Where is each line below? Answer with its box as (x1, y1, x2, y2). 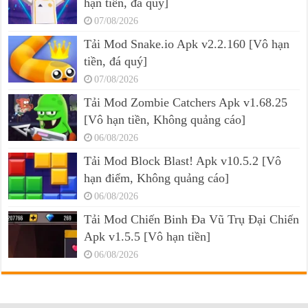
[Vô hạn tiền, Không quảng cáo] (84, 112, 246, 126)
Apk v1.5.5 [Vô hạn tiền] (84, 229, 211, 243)
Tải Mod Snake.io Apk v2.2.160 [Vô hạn (84, 36, 290, 51)
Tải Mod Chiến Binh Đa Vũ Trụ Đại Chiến (84, 212, 300, 226)
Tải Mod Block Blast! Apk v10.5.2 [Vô (84, 153, 282, 168)
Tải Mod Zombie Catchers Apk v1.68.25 (84, 95, 288, 109)
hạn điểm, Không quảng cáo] (84, 170, 230, 185)
